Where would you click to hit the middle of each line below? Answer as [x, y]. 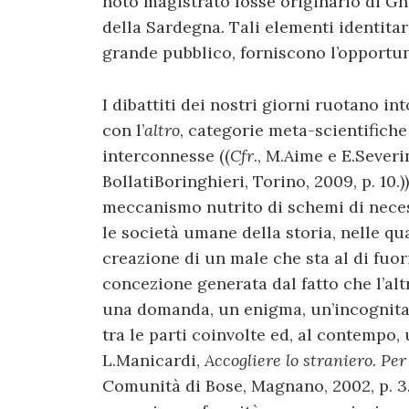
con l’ [123, 130]
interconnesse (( [166, 155]
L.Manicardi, [153, 360]
